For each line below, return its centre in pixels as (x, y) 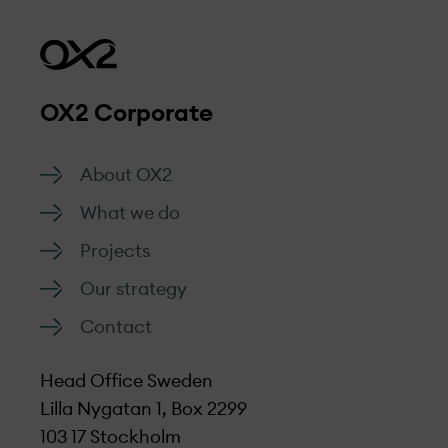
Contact (116, 326)
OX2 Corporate (126, 113)
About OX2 (126, 174)
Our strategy (133, 288)
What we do (130, 212)
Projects (115, 250)
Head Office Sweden (126, 380)
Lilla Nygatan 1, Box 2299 (143, 408)
